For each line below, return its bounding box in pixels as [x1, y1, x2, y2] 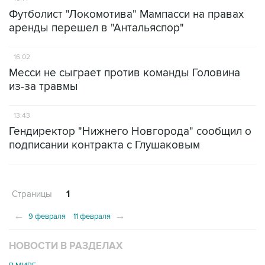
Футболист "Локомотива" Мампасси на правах [9, 8, 244, 21]
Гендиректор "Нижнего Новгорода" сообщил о [9, 125, 251, 138]
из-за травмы [9, 80, 78, 93]
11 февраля [73, 212, 112, 221]
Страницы [12, 189, 52, 199]
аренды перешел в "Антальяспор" [9, 21, 184, 35]
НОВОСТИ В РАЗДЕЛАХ [9, 240, 122, 252]
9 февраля [27, 212, 66, 221]
